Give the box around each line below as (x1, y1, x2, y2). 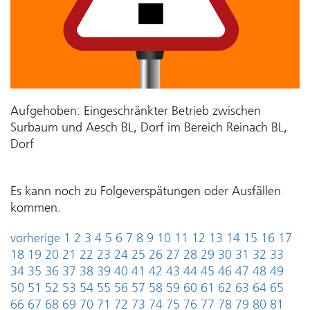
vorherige (10, 230, 60, 246)
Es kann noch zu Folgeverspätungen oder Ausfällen (10, 183, 281, 199)
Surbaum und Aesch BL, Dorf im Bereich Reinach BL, (10, 120, 287, 135)
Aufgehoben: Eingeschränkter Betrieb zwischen (10, 103, 261, 118)
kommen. (10, 200, 61, 215)
